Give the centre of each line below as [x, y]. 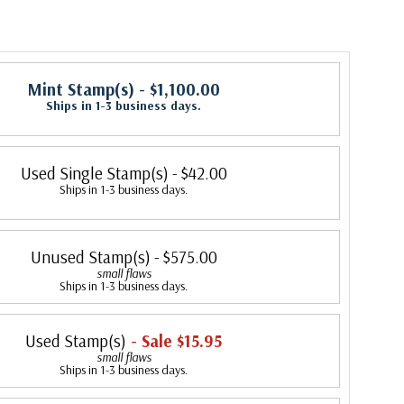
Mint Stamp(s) [81, 89]
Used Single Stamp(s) [94, 173]
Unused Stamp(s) [90, 257]
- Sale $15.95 [174, 341]
